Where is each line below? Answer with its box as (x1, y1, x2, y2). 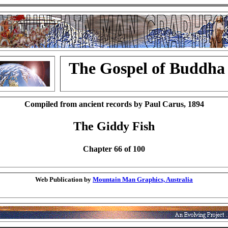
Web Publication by (35, 176, 93, 183)
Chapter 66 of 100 (83, 144, 145, 153)
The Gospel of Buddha (69, 59, 225, 77)
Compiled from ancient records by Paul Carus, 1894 (24, 100, 204, 108)
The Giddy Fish (73, 120, 155, 133)
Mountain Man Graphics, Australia (93, 176, 193, 183)
